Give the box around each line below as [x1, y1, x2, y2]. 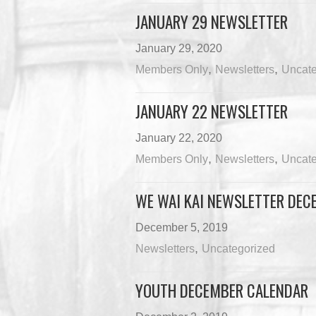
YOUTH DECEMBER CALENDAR [135, 279, 308, 303]
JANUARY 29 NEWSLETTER [135, 10, 288, 34]
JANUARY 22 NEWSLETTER [135, 99, 288, 123]
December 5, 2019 [135, 221, 228, 233]
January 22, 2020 [135, 132, 222, 144]
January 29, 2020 [135, 42, 222, 54]
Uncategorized [201, 243, 275, 255]
